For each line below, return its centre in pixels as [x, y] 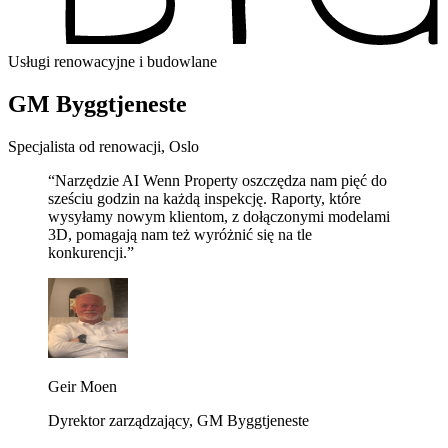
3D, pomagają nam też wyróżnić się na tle [180, 234]
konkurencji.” [91, 252]
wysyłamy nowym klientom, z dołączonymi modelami [219, 216]
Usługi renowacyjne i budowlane [112, 61]
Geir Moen [82, 386]
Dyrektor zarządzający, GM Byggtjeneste [178, 420]
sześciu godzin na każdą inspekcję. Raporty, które [204, 198]
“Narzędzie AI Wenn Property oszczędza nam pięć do [217, 180]
